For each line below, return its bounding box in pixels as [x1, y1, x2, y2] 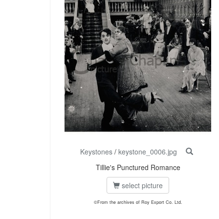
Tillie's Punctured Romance [95, 162, 180, 173]
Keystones [80, 147, 112, 157]
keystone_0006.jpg [118, 147, 177, 157]
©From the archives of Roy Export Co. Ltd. [93, 199, 182, 206]
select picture [120, 180, 163, 191]
